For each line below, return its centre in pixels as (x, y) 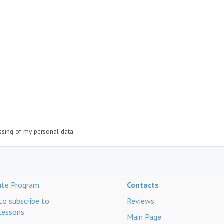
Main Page (144, 217)
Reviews (141, 201)
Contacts (143, 185)
